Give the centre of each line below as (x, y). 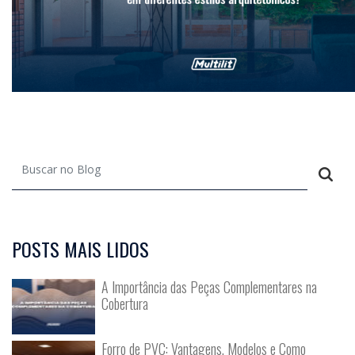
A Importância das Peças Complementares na (209, 287)
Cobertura (124, 304)
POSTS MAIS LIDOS (80, 249)
